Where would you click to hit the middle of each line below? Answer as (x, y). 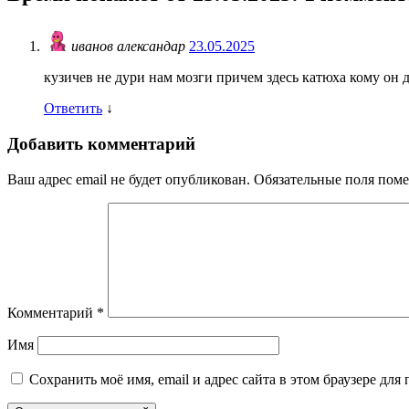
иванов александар (130, 47)
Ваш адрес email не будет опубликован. (129, 179)
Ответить (73, 109)
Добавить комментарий (101, 144)
